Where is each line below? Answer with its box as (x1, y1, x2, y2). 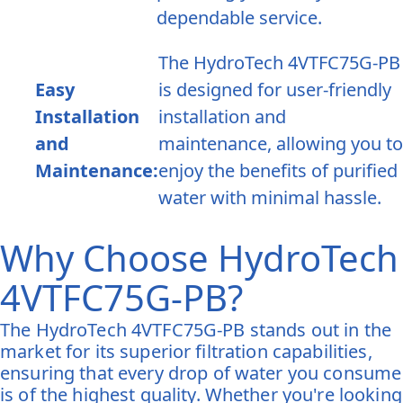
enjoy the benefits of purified (157, 158, 398, 184)
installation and (157, 104, 286, 130)
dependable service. (156, 5, 322, 31)
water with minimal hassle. (157, 185, 381, 210)
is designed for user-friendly (157, 77, 391, 103)
